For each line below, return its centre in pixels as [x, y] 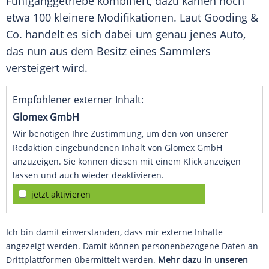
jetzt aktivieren [61, 195]
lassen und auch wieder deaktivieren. [88, 175]
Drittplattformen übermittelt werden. [82, 260]
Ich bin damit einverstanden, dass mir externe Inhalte [114, 232]
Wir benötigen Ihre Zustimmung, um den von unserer [120, 134]
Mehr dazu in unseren [203, 260]
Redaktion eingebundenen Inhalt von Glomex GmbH [117, 148]
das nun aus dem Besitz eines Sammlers [108, 51]
